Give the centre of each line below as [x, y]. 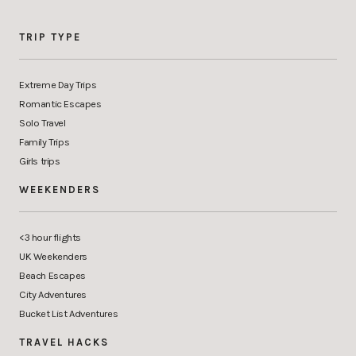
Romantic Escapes [60, 104]
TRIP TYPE [50, 37]
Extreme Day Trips [58, 85]
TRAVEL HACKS [64, 342]
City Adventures [53, 295]
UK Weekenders [53, 257]
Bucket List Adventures [69, 314]
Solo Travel [43, 123]
